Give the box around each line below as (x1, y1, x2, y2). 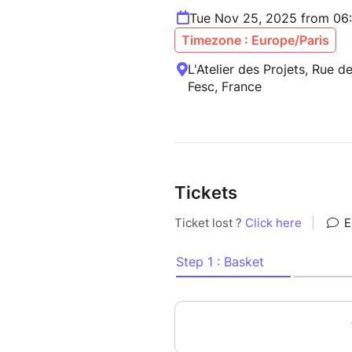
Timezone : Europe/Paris (181, 32, 329, 49)
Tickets (174, 182, 237, 203)
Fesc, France (188, 79, 262, 95)
